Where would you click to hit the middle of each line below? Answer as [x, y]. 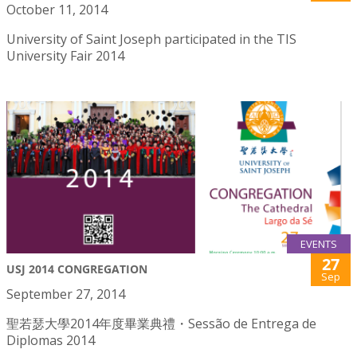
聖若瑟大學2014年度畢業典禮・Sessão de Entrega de [161, 324]
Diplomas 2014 [51, 341]
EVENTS [319, 244]
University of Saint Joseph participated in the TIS [151, 39]
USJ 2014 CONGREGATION [77, 269]
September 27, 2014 [66, 294]
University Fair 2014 [65, 56]
